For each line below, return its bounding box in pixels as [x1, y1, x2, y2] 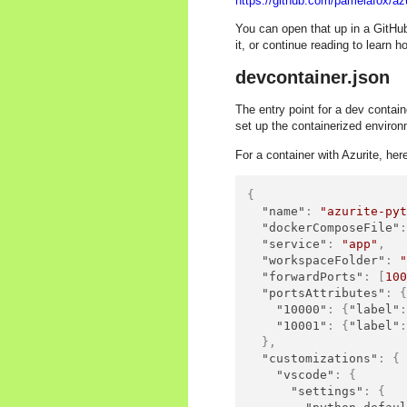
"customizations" [262, 352, 379, 365]
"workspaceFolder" [262, 253, 386, 267]
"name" [262, 204, 306, 218]
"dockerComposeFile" [262, 221, 401, 234]
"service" [262, 237, 328, 251]
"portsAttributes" [262, 286, 386, 300]
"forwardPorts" [262, 270, 364, 283]
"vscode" [276, 368, 335, 382]
